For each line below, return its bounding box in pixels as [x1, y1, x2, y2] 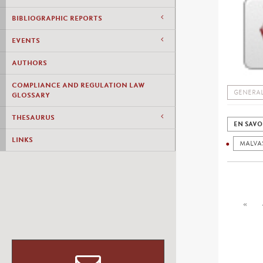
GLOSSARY [12, 91, 50, 99]
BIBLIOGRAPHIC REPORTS [12, 14, 102, 22]
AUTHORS [12, 59, 47, 67]
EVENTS [12, 36, 40, 45]
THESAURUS [12, 113, 55, 122]
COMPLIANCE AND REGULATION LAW [12, 81, 145, 89]
